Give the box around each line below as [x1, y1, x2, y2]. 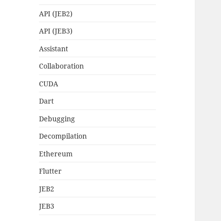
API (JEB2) [39, 8, 73, 18]
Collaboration [39, 61, 84, 71]
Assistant [39, 43, 69, 53]
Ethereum [39, 148, 73, 158]
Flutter [39, 166, 62, 176]
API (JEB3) [39, 26, 73, 36]
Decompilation [39, 131, 87, 141]
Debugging [39, 113, 75, 123]
